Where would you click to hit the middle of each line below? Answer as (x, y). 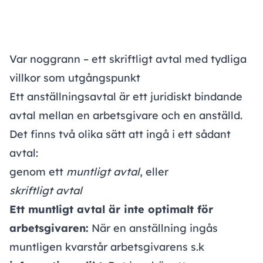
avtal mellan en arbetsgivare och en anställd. (126, 116)
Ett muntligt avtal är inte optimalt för (111, 210)
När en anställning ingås (153, 228)
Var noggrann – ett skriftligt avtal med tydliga (128, 59)
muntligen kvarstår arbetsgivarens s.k (107, 247)
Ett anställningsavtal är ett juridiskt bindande (126, 97)
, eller (154, 172)
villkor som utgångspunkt (75, 78)
